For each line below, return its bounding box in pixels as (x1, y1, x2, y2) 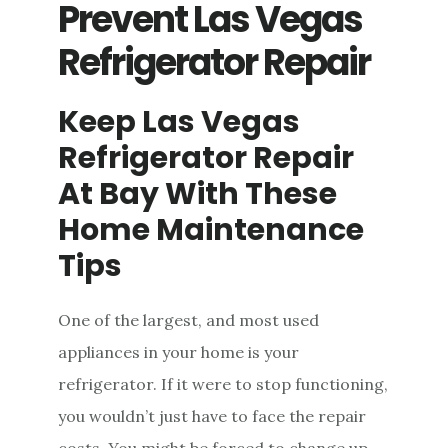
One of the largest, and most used (58, 310, 320, 331)
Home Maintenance (58, 209, 365, 252)
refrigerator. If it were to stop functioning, (58, 374, 389, 395)
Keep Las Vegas (58, 101, 301, 144)
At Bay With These (58, 173, 338, 216)
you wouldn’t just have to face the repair (58, 406, 367, 427)
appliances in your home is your (58, 342, 300, 363)
